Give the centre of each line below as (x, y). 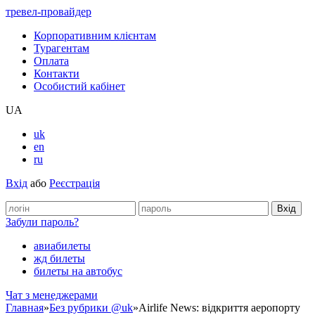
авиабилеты (62, 246)
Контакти (57, 73)
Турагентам (62, 48)
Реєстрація (75, 183)
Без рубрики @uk (91, 308)
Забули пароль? (42, 222)
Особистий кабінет (79, 86)
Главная (25, 308)
